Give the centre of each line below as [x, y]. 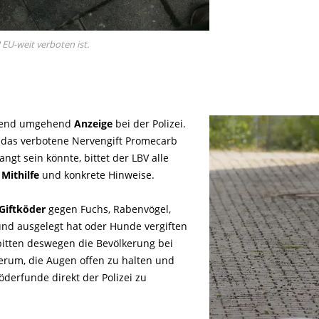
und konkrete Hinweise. [97, 175]
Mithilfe [20, 175]
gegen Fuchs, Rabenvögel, [108, 209]
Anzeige [93, 124]
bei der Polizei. [149, 124]
